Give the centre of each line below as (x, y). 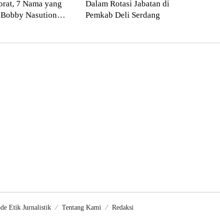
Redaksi (123, 208)
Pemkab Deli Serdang (123, 15)
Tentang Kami (82, 208)
